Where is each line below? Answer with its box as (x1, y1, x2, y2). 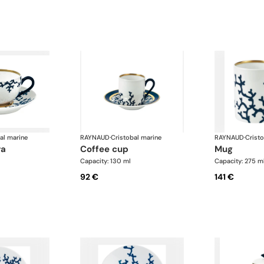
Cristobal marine (111, 133, 162, 142)
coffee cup (87, 143, 129, 156)
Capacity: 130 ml (80, 157, 131, 166)
